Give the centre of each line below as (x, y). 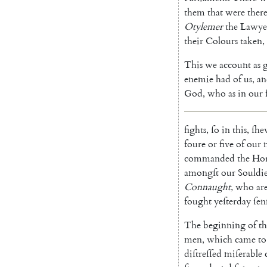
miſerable (243, 254)
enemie (199, 79)
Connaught (207, 187)
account (235, 65)
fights (195, 130)
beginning (224, 225)
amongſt (201, 173)
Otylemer (204, 27)
